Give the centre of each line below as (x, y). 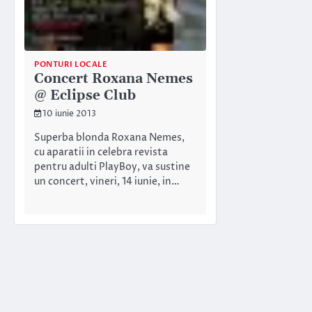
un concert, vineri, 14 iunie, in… (107, 182)
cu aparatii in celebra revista (101, 153)
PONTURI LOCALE (71, 64)
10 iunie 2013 (69, 114)
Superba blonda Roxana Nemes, (109, 138)
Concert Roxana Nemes (114, 79)
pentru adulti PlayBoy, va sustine (112, 167)
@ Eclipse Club (85, 95)
